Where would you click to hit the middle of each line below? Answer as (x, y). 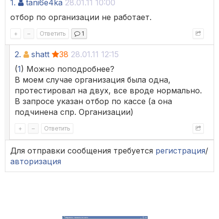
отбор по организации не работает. (81, 17)
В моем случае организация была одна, (93, 80)
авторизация (36, 162)
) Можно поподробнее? (68, 69)
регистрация (180, 151)
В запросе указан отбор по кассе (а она (93, 101)
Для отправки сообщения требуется (83, 151)
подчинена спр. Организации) (74, 112)
